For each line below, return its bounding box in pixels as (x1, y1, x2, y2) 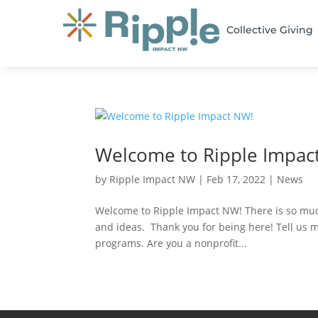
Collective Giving (226, 23, 313, 37)
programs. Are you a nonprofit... (95, 236, 248, 250)
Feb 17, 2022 (207, 172, 266, 186)
